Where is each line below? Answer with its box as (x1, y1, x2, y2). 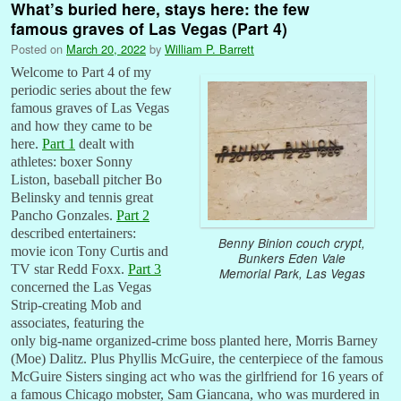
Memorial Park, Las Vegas (218, 264, 365, 282)
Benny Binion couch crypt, (218, 234, 365, 252)
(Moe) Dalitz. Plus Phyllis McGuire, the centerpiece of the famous (11, 350, 383, 366)
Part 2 (116, 207, 149, 223)
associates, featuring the (11, 314, 144, 330)
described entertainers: (11, 225, 136, 241)
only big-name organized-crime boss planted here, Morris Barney (11, 332, 378, 348)
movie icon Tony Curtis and (11, 243, 168, 259)
